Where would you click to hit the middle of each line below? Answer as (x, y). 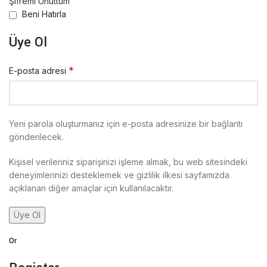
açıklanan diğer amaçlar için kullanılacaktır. (91, 188)
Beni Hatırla (44, 14)
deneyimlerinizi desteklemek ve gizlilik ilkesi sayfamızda (119, 175)
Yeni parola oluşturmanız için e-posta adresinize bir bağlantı (126, 124)
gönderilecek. (36, 137)
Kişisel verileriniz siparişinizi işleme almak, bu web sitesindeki (128, 162)
